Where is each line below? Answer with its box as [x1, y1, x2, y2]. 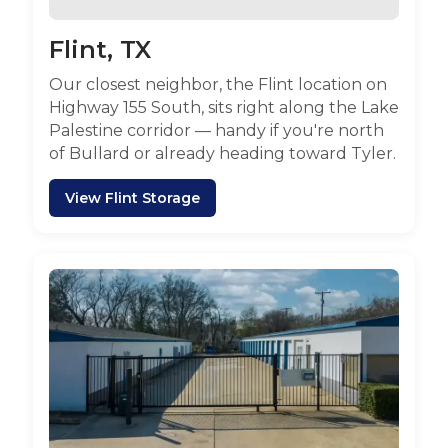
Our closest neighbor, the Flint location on [49, 75, 387, 95]
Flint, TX [49, 35, 151, 65]
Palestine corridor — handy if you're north [49, 121, 384, 141]
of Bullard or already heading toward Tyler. [49, 144, 396, 164]
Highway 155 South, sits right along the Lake [49, 98, 399, 118]
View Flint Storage [65, 189, 200, 208]
